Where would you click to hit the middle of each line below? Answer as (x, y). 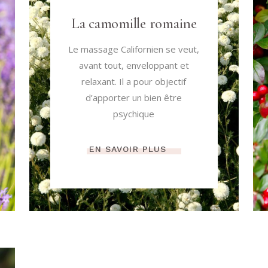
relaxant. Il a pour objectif (134, 81)
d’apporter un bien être (134, 97)
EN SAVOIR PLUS (128, 149)
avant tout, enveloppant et (134, 65)
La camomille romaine (134, 23)
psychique (134, 113)
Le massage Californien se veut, (134, 49)
